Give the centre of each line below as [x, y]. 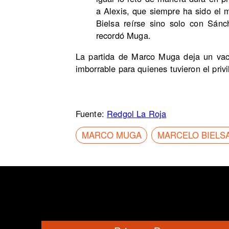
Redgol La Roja [137, 114]
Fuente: [91, 114]
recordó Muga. [123, 36]
